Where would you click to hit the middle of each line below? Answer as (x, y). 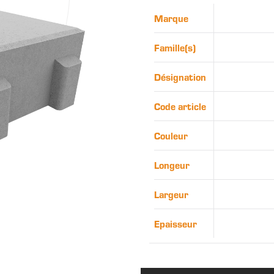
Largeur (171, 194)
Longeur (172, 165)
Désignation (180, 76)
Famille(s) (175, 47)
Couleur (171, 135)
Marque (171, 18)
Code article (180, 106)
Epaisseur (176, 223)
